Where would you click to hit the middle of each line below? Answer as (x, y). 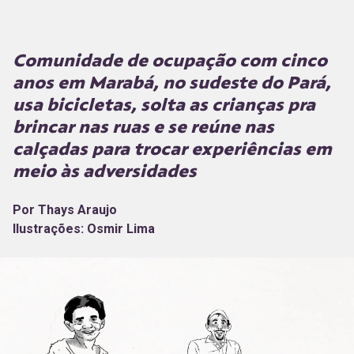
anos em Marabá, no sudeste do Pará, (172, 82)
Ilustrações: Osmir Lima (84, 228)
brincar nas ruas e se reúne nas (143, 126)
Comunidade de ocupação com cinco (170, 60)
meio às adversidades (105, 170)
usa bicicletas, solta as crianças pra (164, 104)
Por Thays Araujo (65, 209)
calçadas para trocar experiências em (172, 148)
